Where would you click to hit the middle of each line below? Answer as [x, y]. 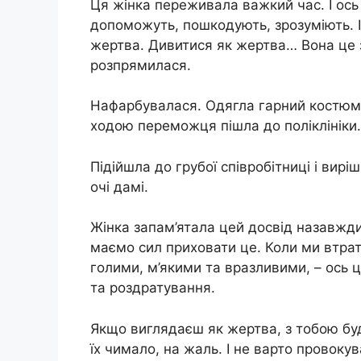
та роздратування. [153, 288]
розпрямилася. [141, 65]
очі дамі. [119, 187]
